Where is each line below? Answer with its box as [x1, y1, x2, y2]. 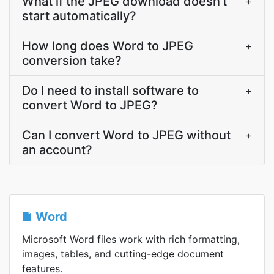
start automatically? [22, 9, 136, 23]
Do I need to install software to [22, 83, 199, 98]
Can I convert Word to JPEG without [22, 128, 231, 143]
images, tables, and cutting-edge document [22, 248, 224, 260]
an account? [22, 143, 92, 157]
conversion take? [22, 53, 122, 68]
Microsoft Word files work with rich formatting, [22, 233, 240, 245]
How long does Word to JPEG [22, 39, 193, 53]
